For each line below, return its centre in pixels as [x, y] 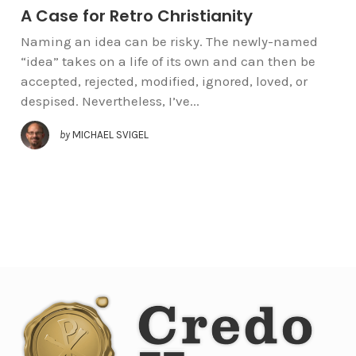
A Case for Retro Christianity [136, 16]
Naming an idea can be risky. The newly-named [169, 42]
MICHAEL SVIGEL [110, 134]
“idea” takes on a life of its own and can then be [168, 62]
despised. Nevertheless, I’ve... [110, 101]
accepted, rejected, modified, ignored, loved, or [164, 81]
